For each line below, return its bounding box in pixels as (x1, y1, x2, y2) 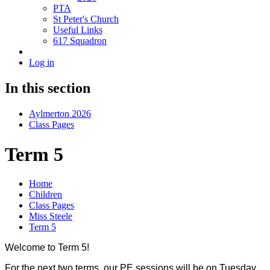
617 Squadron (53, 36, 107, 46)
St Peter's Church (53, 14, 119, 25)
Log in (29, 57, 54, 68)
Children (29, 189, 62, 199)
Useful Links (53, 25, 102, 36)
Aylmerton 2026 (29, 108, 91, 119)
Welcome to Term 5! (5, 242, 92, 253)
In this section (5, 80, 90, 96)
